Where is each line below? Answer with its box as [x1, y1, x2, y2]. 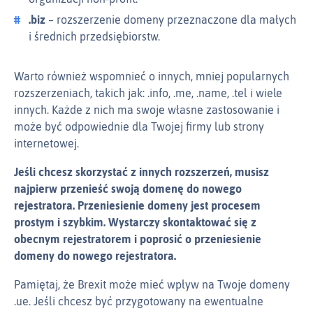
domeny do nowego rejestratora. [14, 249, 176, 263]
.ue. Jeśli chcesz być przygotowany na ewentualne [14, 295, 263, 308]
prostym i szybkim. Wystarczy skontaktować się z [14, 216, 256, 229]
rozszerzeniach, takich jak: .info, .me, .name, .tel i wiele [14, 87, 282, 100]
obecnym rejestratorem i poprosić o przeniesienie [14, 233, 261, 246]
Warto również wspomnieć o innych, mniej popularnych [14, 70, 289, 83]
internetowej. [14, 137, 79, 150]
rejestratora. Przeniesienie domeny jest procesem [14, 199, 261, 212]
